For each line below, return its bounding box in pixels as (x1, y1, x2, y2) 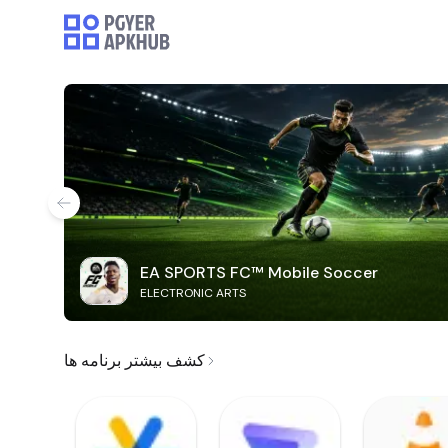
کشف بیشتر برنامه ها (64, 350, 205, 372)
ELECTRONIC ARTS (140, 285, 246, 302)
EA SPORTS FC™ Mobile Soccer (140, 262, 378, 284)
